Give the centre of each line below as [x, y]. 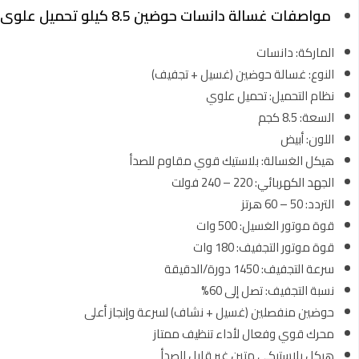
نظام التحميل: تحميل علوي [270, 96]
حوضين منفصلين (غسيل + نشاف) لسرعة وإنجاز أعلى [209, 312]
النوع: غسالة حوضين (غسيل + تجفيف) [243, 74]
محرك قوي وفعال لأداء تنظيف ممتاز [244, 334]
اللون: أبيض [307, 139]
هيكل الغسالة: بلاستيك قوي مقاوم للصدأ [232, 161]
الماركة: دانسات [295, 52]
